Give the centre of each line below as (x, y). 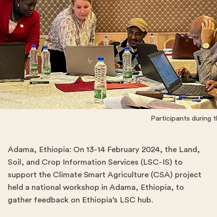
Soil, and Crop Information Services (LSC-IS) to (95, 162)
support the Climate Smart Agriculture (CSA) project (105, 174)
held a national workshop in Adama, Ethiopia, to (96, 187)
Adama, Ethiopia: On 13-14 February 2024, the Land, (104, 149)
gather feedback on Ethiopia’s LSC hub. (80, 200)
